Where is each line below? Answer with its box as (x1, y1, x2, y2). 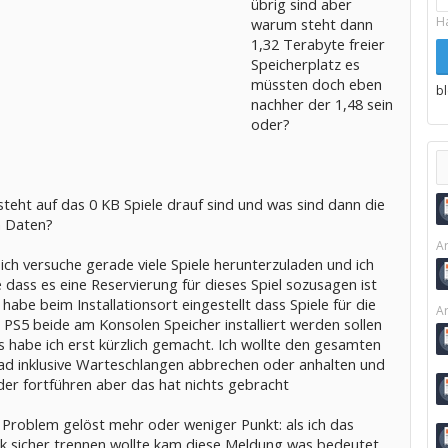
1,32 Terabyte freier (250, 34, 385, 54)
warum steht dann (250, 14, 373, 34)
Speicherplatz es (250, 54, 360, 74)
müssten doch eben (250, 74, 382, 94)
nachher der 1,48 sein (250, 94, 393, 114)
